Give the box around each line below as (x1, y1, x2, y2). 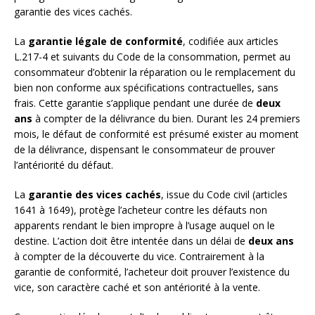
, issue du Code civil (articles (161, 188, 288, 202)
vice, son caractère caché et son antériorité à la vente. (14, 281, 260, 295)
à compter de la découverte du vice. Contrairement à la (14, 250, 264, 264)
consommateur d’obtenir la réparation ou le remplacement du (14, 65, 295, 79)
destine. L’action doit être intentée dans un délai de (14, 234, 248, 248)
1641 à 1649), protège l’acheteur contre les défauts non (14, 203, 267, 217)
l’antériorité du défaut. (14, 158, 113, 172)
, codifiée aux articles (183, 34, 278, 49)
